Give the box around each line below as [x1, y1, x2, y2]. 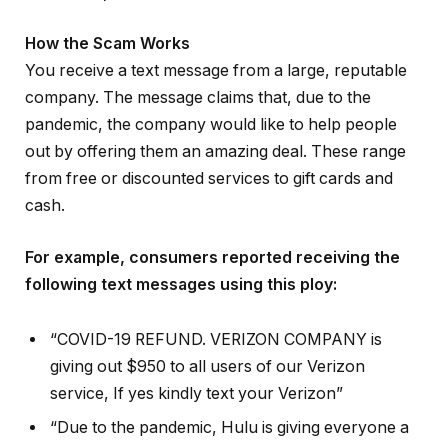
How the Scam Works [25, 34, 190, 54]
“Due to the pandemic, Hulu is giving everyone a [50, 418, 409, 438]
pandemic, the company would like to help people [25, 115, 397, 135]
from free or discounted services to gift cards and [25, 169, 393, 189]
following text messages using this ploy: [25, 274, 337, 294]
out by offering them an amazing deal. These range [25, 142, 406, 162]
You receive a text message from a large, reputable [25, 61, 407, 81]
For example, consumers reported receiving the [25, 247, 400, 267]
